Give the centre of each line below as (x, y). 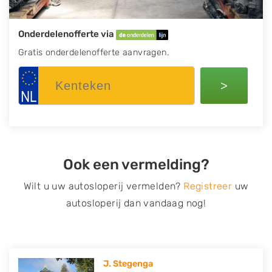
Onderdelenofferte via (67, 34)
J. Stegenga (128, 264)
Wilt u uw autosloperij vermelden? (104, 186)
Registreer (208, 186)
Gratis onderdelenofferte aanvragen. (93, 53)
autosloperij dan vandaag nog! (136, 203)
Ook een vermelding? (136, 165)
